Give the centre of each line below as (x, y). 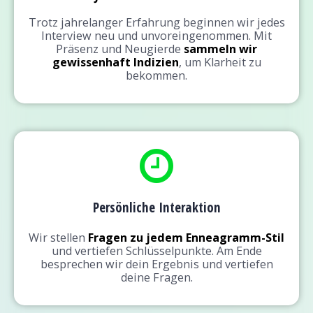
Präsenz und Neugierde (118, 49)
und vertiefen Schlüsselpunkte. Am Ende (156, 251)
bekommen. (156, 76)
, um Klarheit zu (220, 63)
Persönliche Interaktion (156, 208)
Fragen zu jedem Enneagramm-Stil (186, 238)
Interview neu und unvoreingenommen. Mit (156, 36)
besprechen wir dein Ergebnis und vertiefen (156, 264)
